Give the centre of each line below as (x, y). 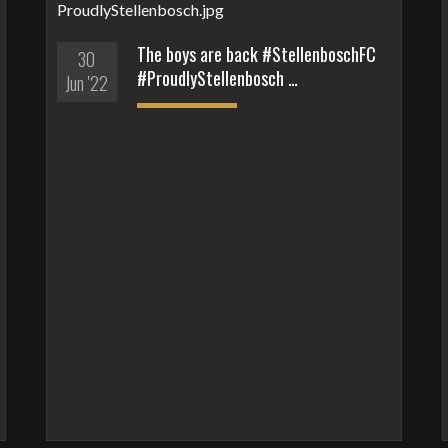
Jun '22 (87, 82)
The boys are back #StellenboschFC (256, 53)
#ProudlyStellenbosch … (217, 77)
